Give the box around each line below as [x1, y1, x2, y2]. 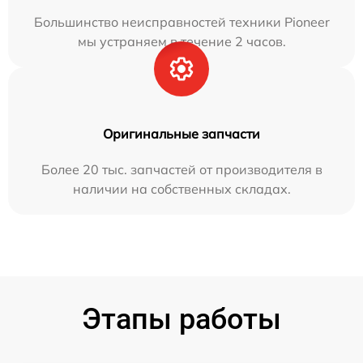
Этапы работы [82, 302, 281, 337]
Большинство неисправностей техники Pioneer [33, 14, 330, 31]
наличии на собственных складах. [72, 181, 291, 198]
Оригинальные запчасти [103, 126, 260, 143]
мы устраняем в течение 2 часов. [77, 33, 286, 50]
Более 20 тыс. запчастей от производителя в [41, 161, 322, 178]
